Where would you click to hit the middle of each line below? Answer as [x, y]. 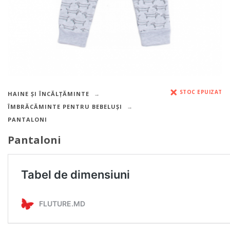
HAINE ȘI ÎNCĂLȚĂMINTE [49, 94]
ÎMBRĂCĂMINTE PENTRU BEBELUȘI [65, 107]
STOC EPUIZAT [201, 92]
